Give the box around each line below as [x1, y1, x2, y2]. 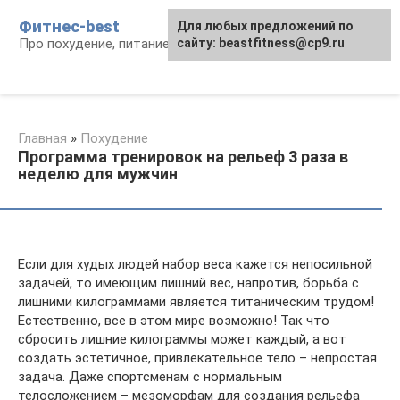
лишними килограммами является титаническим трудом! [18, 294, 374, 310]
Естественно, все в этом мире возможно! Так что [18, 312, 329, 329]
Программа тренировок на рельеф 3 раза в [18, 147, 348, 166]
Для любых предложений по [177, 19, 354, 33]
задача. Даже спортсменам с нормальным [18, 369, 282, 385]
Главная [18, 130, 67, 146]
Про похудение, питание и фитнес [19, 36, 230, 52]
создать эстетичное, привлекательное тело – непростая [18, 350, 377, 366]
